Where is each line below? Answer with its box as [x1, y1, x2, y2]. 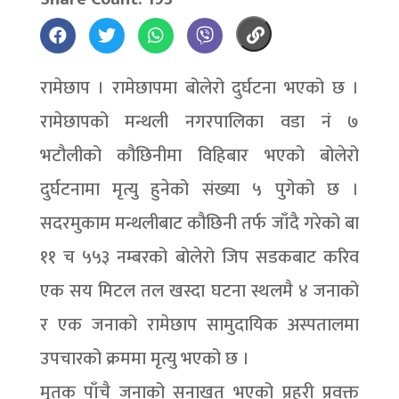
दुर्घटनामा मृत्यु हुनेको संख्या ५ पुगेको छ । [39, 175, 360, 205]
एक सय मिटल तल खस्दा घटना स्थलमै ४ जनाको [39, 276, 360, 306]
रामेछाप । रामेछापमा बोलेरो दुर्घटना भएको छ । [39, 73, 360, 103]
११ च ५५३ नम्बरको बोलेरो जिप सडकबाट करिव [39, 242, 360, 273]
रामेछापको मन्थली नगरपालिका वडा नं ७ [39, 107, 360, 137]
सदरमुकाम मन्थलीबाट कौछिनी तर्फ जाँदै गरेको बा [39, 208, 360, 239]
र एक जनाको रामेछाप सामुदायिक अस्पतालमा [39, 310, 360, 340]
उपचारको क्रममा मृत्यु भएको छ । [39, 344, 249, 374]
